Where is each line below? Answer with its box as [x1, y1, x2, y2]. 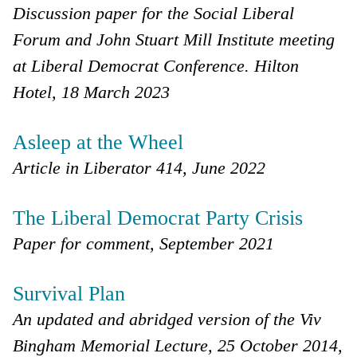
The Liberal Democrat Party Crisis [13, 206, 304, 229]
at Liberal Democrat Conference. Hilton [13, 55, 300, 76]
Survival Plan [13, 281, 126, 305]
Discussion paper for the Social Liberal [13, 2, 295, 23]
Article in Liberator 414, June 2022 [13, 157, 266, 178]
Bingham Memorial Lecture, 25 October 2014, [13, 335, 343, 355]
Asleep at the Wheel [13, 130, 184, 154]
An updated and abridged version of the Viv [13, 308, 322, 329]
